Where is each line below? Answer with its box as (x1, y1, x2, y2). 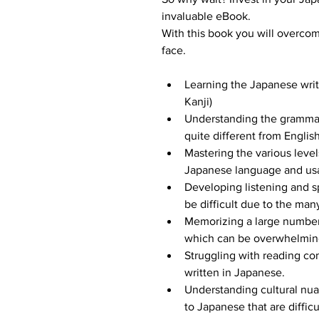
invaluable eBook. (162, 9, 251, 22)
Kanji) (184, 95, 212, 108)
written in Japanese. (184, 266, 285, 278)
